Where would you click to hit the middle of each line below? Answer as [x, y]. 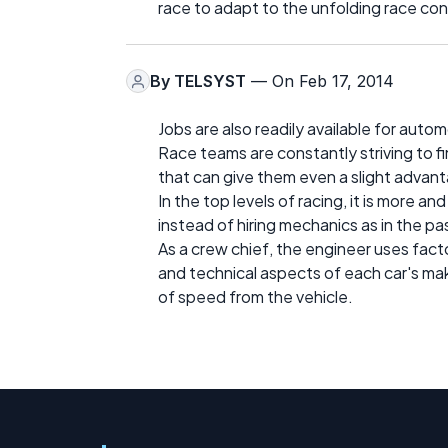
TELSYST [210, 81]
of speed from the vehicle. [255, 297]
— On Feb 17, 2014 [320, 81]
